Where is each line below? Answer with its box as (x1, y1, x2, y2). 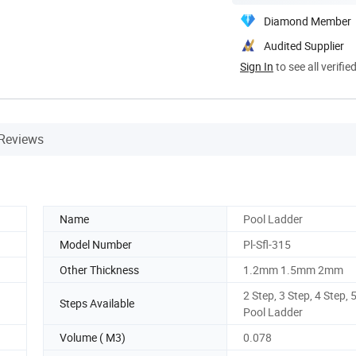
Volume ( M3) (60, 329, 126, 345)
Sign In (240, 58, 273, 74)
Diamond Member (264, 13, 351, 29)
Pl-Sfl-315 (243, 236, 291, 252)
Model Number (60, 236, 132, 252)
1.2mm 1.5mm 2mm (243, 261, 343, 277)
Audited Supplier (264, 37, 344, 53)
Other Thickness (60, 261, 139, 277)
